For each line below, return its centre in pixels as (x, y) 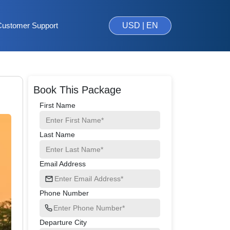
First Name (57, 105)
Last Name (57, 135)
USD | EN (140, 25)
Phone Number (64, 193)
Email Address (63, 164)
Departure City (63, 222)
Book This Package (77, 90)
